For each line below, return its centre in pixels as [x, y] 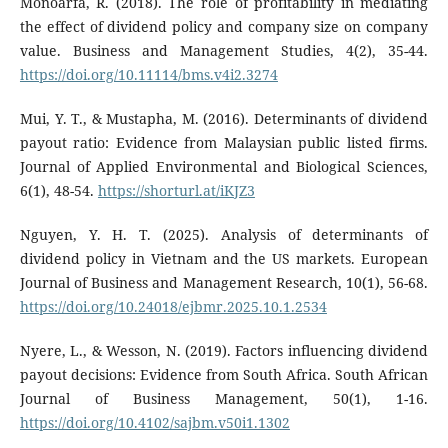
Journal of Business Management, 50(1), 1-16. [224, 399]
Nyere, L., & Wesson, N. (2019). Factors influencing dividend [224, 351]
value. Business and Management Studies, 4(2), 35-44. [224, 50]
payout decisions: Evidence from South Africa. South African [224, 375]
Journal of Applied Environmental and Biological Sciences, [224, 167]
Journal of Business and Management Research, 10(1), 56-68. [224, 283]
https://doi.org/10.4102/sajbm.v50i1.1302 [154, 423]
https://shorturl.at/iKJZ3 [176, 191]
